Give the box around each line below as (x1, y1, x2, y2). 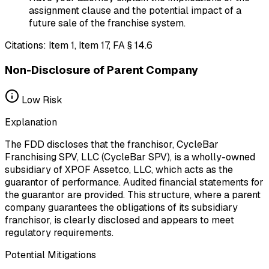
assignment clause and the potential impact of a (29, 4, 241, 17)
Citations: (5, 38, 46, 52)
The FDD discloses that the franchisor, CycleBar (5, 138, 219, 151)
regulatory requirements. (5, 226, 113, 240)
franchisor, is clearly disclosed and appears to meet (5, 214, 234, 227)
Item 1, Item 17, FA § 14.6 (49, 38, 153, 52)
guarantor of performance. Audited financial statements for (5, 176, 264, 189)
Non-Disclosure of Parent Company (5, 62, 198, 78)
